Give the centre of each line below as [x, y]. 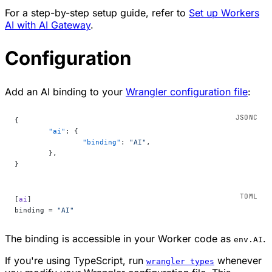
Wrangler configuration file [187, 91]
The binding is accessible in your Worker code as [119, 238]
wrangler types [180, 261]
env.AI [248, 239]
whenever [238, 260]
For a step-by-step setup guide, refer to [97, 12]
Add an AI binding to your [65, 91]
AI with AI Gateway [48, 25]
